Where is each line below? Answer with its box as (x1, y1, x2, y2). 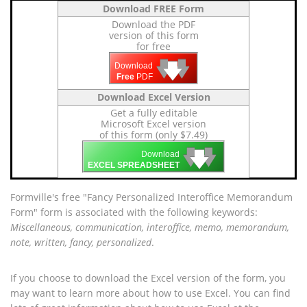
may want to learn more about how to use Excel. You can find (10, 286, 291, 299)
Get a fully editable (110, 106, 197, 119)
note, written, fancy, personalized (10, 236, 151, 249)
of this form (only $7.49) (99, 128, 208, 141)
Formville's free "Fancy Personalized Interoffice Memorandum (10, 191, 293, 204)
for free (136, 40, 171, 53)
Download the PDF (112, 18, 195, 31)
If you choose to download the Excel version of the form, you (10, 271, 286, 284)
